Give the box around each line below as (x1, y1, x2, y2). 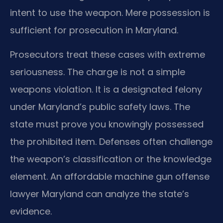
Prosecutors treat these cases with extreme (10, 48, 205, 61)
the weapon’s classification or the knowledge (10, 152, 212, 165)
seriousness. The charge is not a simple (10, 65, 185, 78)
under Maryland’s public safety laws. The (10, 100, 190, 113)
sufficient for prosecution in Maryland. (10, 23, 178, 36)
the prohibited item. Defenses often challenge (10, 135, 213, 148)
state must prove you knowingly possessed (10, 117, 204, 130)
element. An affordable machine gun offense (10, 170, 210, 183)
